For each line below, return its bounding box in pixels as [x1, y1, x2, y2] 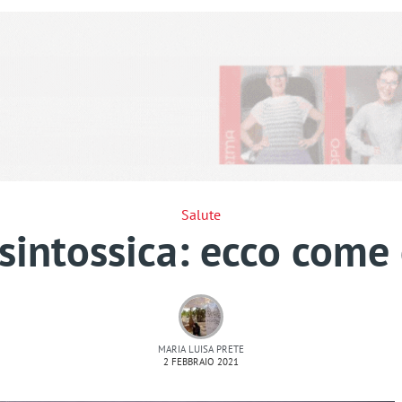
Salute [181, 205, 221, 223]
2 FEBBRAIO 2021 [163, 354, 239, 368]
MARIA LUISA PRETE [158, 342, 244, 355]
